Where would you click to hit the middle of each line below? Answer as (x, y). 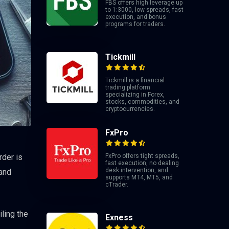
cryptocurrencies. (130, 109)
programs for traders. (135, 24)
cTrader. (117, 185)
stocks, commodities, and (142, 102)
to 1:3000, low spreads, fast (144, 10)
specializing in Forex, (135, 95)
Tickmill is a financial (135, 81)
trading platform (128, 88)
